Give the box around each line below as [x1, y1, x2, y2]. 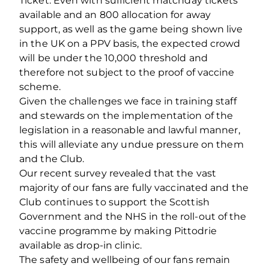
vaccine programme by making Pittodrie [19, 225, 217, 237]
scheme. [19, 80, 61, 92]
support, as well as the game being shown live [19, 23, 243, 35]
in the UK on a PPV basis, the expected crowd [19, 37, 241, 49]
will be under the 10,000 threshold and [19, 52, 208, 64]
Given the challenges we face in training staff [19, 95, 237, 107]
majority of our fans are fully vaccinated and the [19, 181, 249, 193]
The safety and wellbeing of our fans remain [19, 253, 231, 265]
